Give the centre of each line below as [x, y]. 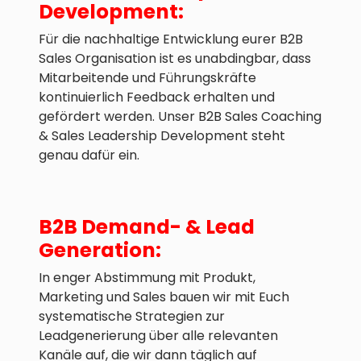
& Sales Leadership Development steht [162, 136]
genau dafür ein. [89, 156]
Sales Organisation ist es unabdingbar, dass [175, 59]
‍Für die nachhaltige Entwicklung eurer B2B [171, 39]
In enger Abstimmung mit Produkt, [147, 278]
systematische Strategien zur [132, 317]
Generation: [100, 251]
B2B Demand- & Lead [147, 227]
